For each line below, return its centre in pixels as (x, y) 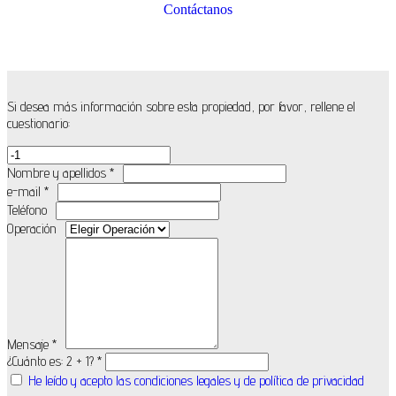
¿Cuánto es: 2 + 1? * (54, 362)
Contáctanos (198, 10)
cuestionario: (38, 124)
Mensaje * (32, 345)
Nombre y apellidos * (61, 173)
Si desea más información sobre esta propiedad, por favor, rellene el (181, 107)
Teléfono (27, 210)
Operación (32, 229)
